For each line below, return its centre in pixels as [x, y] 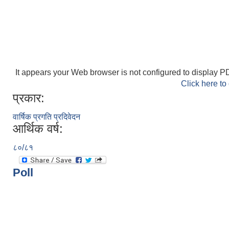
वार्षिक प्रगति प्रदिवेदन [47, 117]
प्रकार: [29, 98]
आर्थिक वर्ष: [38, 129]
